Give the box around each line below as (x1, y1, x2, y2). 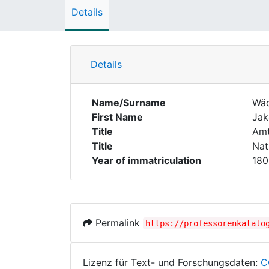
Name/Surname (92, 97, 166, 109)
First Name (92, 111, 143, 123)
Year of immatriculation (92, 154, 201, 166)
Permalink (92, 217, 143, 229)
